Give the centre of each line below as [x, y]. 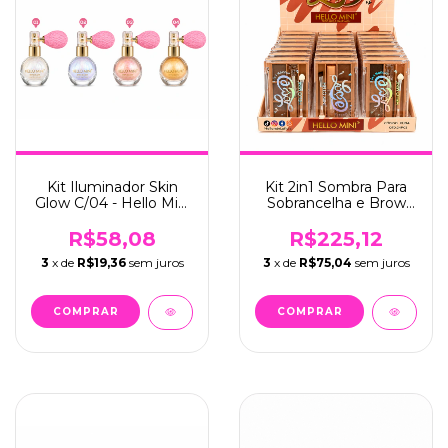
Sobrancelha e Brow [336, 203]
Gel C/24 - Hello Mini [336, 219]
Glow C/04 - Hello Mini [112, 203]
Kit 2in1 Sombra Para [336, 187]
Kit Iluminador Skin [112, 187]
